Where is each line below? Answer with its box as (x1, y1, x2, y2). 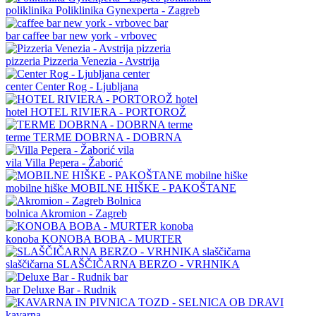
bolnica (6, 207, 40, 219)
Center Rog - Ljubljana (35, 80, 138, 92)
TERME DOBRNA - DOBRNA (33, 130, 182, 143)
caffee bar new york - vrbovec (23, 29, 157, 42)
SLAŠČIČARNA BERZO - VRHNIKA (56, 257, 240, 270)
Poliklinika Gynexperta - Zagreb (56, 4, 200, 16)
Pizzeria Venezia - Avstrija (43, 54, 159, 67)
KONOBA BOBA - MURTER (42, 232, 182, 245)
